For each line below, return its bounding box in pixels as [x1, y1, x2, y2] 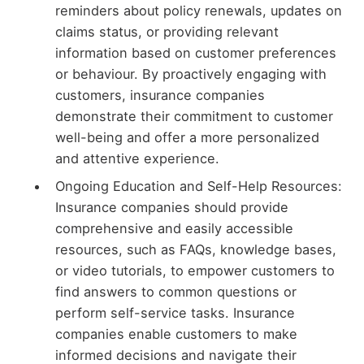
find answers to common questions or [54, 283, 297, 300]
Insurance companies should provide [54, 198, 288, 215]
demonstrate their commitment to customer [54, 107, 333, 124]
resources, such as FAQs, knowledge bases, [54, 240, 336, 258]
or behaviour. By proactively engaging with [54, 65, 327, 82]
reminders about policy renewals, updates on [54, 2, 342, 19]
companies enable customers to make [54, 325, 297, 342]
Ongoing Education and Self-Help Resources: [54, 177, 342, 194]
